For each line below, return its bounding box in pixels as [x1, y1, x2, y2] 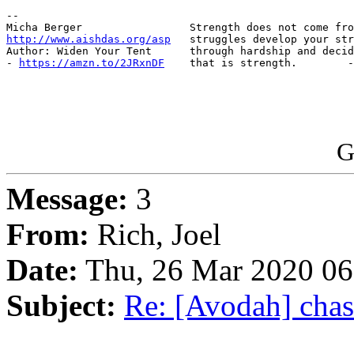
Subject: [6, 288, 116, 323]
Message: [6, 182, 128, 217]
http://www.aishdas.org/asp [6, 33, 171, 46]
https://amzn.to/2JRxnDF [19, 57, 164, 70]
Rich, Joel [89, 217, 221, 252]
